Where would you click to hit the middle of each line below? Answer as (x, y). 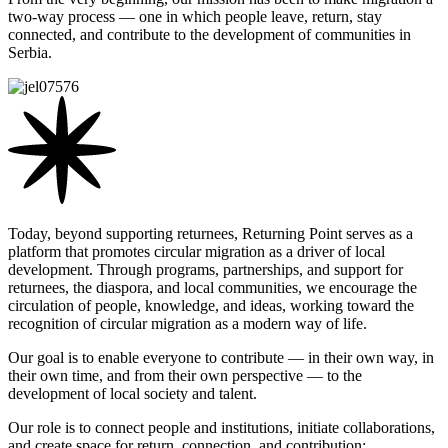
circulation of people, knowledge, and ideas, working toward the (211, 306)
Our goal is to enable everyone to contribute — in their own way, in (221, 358)
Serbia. (30, 53)
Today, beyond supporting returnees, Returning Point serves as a (210, 234)
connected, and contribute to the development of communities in (209, 35)
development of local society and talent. (132, 394)
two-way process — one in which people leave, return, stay (195, 17)
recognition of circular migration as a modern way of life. (187, 324)
